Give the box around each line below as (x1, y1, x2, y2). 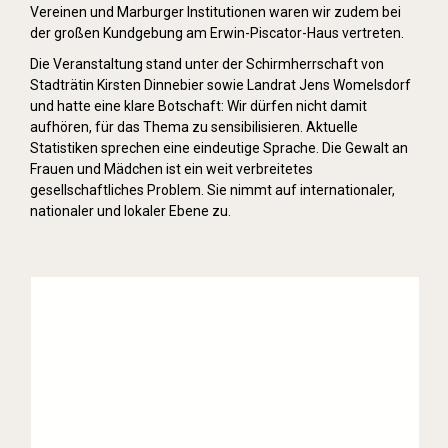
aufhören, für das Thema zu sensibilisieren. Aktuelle (30, 119, 358, 135)
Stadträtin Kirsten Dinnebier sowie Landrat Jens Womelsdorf (30, 77, 411, 93)
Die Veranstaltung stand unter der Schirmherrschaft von (30, 56, 384, 72)
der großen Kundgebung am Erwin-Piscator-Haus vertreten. (30, 25, 404, 41)
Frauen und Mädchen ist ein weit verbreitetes (30, 161, 313, 177)
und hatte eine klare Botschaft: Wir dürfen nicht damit (30, 98, 367, 114)
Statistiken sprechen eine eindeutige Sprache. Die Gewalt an (30, 140, 408, 156)
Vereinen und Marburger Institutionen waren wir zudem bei (30, 4, 401, 20)
